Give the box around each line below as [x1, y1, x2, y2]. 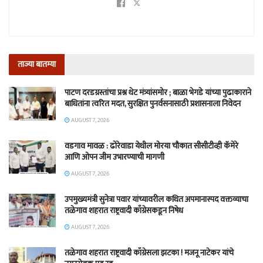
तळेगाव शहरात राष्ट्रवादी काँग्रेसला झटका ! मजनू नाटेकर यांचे [65, 246, 234, 260]
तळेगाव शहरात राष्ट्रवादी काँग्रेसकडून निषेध [65, 204, 183, 218]
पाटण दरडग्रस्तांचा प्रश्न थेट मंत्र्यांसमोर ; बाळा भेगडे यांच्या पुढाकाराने [65, 86, 251, 100]
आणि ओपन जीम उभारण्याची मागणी [65, 150, 164, 164]
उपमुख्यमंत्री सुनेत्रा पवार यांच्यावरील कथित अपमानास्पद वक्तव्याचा [65, 193, 248, 207]
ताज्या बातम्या [18, 58, 56, 72]
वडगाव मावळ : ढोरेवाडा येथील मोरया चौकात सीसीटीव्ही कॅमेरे [65, 139, 238, 153]
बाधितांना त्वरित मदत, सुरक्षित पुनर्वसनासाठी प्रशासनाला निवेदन [65, 97, 241, 111]
